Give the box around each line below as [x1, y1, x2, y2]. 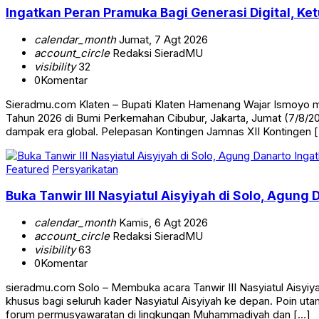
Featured [6, 162, 49, 176]
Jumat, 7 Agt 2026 [116, 32, 208, 46]
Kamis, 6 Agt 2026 [116, 215, 208, 229]
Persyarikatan [52, 162, 118, 176]
